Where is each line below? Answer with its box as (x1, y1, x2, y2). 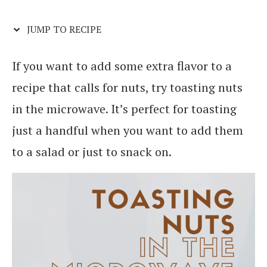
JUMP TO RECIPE (24, 23, 101, 36)
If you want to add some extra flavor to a (12, 58, 232, 74)
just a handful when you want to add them (12, 122, 243, 138)
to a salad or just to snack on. (12, 144, 172, 160)
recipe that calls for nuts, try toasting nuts (12, 79, 243, 95)
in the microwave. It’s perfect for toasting (12, 101, 237, 117)
